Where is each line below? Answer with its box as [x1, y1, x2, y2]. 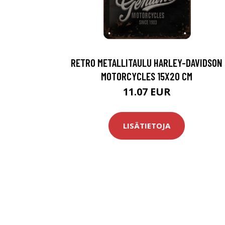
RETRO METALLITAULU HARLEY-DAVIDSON [71, 56, 222, 69]
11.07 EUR [123, 84, 171, 98]
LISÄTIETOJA [123, 121, 170, 131]
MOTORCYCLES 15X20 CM [101, 69, 192, 82]
